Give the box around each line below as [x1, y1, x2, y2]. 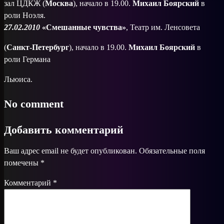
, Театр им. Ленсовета [126, 23, 200, 31]
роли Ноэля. [4, 11, 45, 19]
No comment [4, 97, 63, 110]
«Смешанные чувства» [42, 23, 126, 31]
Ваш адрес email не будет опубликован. [4, 146, 137, 155]
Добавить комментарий [4, 123, 123, 136]
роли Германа [4, 55, 50, 63]
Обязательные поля [139, 146, 205, 155]
